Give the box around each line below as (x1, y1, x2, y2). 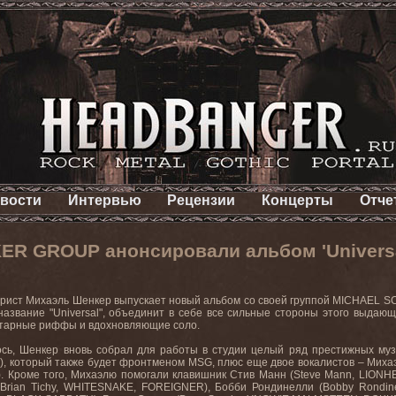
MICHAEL (332, 294, 381, 307)
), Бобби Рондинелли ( (203, 381, 323, 393)
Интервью (67, 193, 141, 208)
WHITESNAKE (63, 381, 133, 393)
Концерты (262, 193, 334, 208)
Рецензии (167, 193, 236, 208)
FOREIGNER (141, 381, 204, 393)
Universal (52, 307, 99, 319)
